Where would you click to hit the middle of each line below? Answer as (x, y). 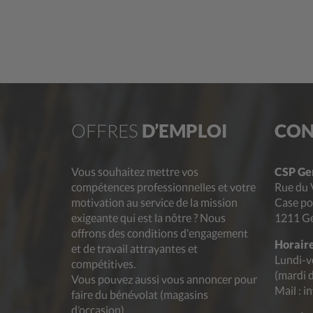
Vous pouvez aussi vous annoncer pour (164, 279)
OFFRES (107, 131)
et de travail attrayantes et (134, 249)
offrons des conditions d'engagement (160, 233)
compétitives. (103, 264)
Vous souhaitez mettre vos (135, 172)
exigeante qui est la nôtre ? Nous (148, 218)
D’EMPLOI (184, 131)
